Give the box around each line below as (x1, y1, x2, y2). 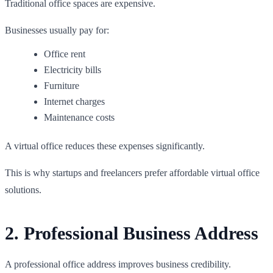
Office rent (44, 48, 85, 59)
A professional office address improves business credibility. (5, 258, 231, 269)
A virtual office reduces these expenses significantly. (5, 140, 205, 151)
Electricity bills (44, 64, 101, 75)
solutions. (5, 184, 41, 195)
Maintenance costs (44, 112, 115, 122)
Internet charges (44, 96, 105, 107)
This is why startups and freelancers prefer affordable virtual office (5, 167, 260, 178)
